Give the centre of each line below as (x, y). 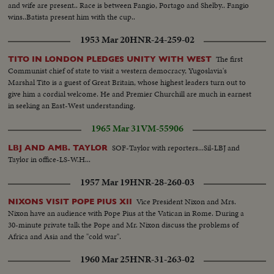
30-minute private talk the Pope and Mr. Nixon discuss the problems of (124, 224)
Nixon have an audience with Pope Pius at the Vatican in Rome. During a (126, 213)
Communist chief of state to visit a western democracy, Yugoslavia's (118, 70)
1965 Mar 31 (116, 128)
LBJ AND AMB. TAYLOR (58, 147)
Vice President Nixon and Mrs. (187, 201)
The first (230, 59)
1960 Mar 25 (105, 259)
